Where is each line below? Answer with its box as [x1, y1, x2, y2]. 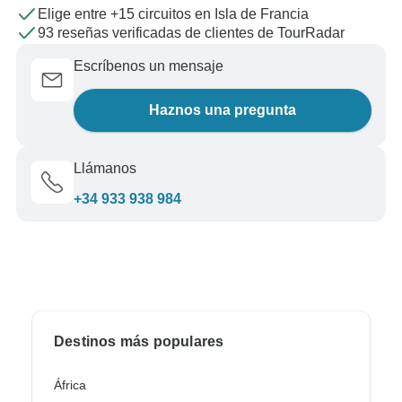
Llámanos [74, 161, 136, 177]
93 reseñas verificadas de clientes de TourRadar [38, 25, 345, 41]
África [54, 378, 86, 393]
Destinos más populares [54, 334, 224, 350]
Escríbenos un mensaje [74, 58, 223, 74]
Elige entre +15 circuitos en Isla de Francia [38, 6, 309, 22]
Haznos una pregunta [149, 102, 296, 118]
